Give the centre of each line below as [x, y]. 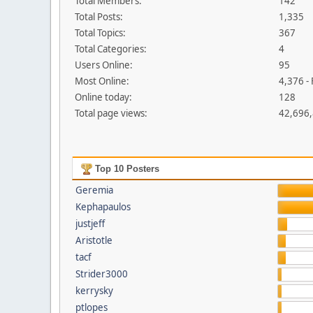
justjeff [90, 224]
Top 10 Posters [125, 169]
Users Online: [104, 65]
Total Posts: [99, 17]
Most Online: [102, 81]
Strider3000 [101, 274]
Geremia [94, 190]
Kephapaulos [103, 207]
